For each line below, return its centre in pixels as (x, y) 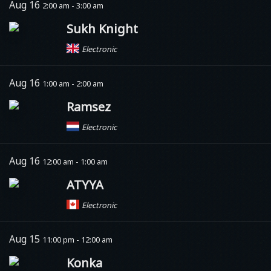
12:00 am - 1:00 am (75, 161)
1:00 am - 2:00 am (73, 83)
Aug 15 (26, 239)
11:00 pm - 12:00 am (77, 239)
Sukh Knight (102, 28)
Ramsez (89, 106)
